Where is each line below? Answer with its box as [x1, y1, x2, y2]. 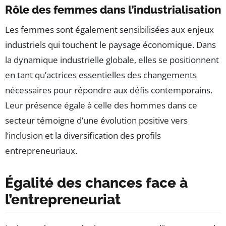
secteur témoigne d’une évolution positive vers [5, 114, 188, 126]
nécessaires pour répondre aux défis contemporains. [5, 84, 212, 96]
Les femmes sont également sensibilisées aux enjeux [5, 23, 214, 35]
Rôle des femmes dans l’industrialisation [5, 3, 221, 16]
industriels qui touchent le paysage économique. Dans [5, 38, 216, 50]
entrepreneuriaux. [5, 144, 77, 156]
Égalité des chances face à [5, 174, 188, 191]
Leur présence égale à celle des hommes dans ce [5, 99, 197, 111]
